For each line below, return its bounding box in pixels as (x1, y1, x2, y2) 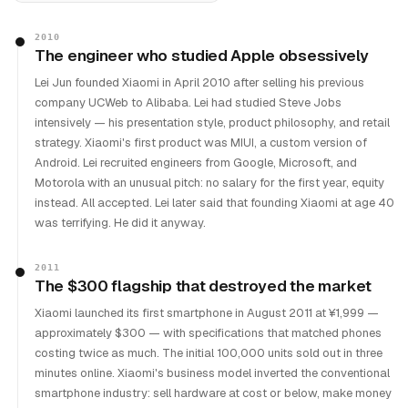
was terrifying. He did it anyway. (35, 215, 206, 230)
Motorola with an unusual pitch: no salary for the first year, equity (35, 175, 384, 190)
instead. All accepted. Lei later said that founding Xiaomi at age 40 (35, 195, 394, 210)
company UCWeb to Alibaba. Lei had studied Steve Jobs (35, 95, 342, 110)
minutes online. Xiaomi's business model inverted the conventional (35, 365, 390, 381)
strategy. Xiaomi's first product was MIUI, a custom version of (35, 135, 367, 150)
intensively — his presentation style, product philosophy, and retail (35, 115, 390, 130)
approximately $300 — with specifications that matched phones (35, 325, 382, 341)
